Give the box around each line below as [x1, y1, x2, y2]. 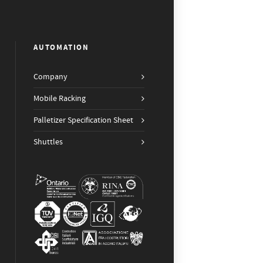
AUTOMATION [33, 42, 89, 53]
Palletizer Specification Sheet [33, 115, 133, 126]
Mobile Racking [33, 93, 86, 104]
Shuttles [33, 137, 63, 147]
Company [33, 72, 68, 82]
